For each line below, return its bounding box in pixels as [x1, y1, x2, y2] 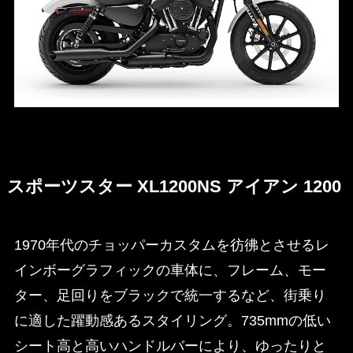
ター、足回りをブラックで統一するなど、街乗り [13, 288, 326, 304]
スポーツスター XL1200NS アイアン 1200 [6, 177, 341, 197]
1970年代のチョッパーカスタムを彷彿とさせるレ [13, 237, 329, 254]
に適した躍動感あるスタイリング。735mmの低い [13, 313, 331, 329]
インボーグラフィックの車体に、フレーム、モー [13, 262, 326, 279]
